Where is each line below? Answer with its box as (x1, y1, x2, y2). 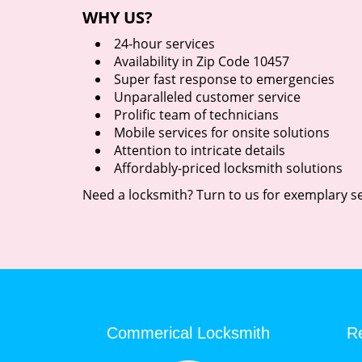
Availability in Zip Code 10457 (114, 53, 289, 70)
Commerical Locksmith (107, 324, 271, 342)
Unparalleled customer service (114, 88, 301, 106)
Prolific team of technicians (114, 106, 279, 124)
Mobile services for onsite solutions (114, 124, 330, 141)
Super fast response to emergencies (114, 70, 335, 88)
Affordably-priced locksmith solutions (114, 159, 343, 177)
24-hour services (114, 35, 215, 53)
